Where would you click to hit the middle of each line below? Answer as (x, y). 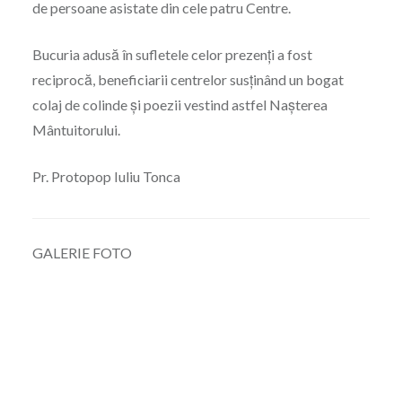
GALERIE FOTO (82, 253)
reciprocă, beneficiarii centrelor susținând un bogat (188, 80)
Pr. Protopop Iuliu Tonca (106, 177)
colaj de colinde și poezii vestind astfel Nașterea (179, 105)
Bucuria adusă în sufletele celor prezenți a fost (172, 55)
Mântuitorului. (76, 130)
